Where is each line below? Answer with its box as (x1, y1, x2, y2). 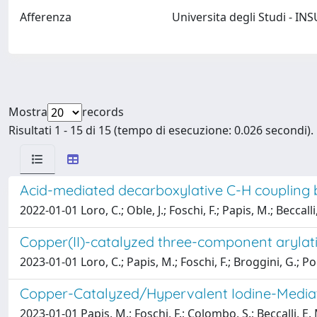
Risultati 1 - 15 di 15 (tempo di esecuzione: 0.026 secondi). (8, 122, 313, 138)
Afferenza (20, 9, 71, 25)
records (82, 104, 124, 120)
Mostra (8, 104, 47, 120)
